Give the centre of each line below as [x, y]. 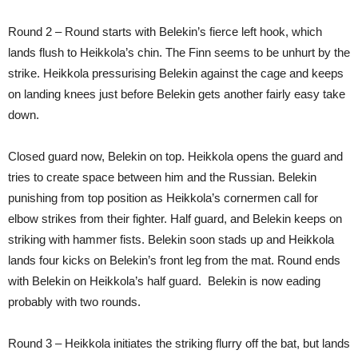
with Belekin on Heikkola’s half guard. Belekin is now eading [164, 281]
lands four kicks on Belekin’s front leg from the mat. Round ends [174, 261]
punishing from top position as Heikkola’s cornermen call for [163, 198]
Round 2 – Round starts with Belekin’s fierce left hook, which [165, 32]
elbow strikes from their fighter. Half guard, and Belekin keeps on [175, 219]
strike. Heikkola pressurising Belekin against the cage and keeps [176, 74]
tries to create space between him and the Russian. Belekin [162, 177]
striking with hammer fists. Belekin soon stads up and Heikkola [171, 240]
